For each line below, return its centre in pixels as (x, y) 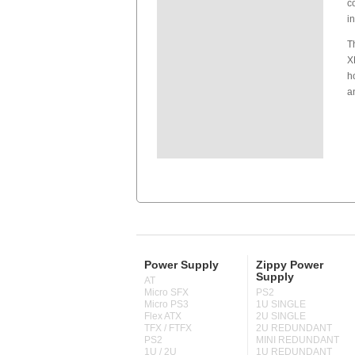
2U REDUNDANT (294, 328)
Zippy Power (290, 265)
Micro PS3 (166, 304)
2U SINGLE (281, 316)
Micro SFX (166, 292)
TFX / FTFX (168, 328)
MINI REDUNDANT (298, 340)
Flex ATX (163, 316)
